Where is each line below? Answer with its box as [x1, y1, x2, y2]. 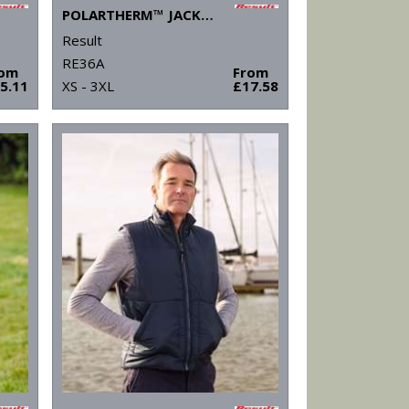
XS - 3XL [61, 77, 114, 96]
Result [61, 31, 102, 50]
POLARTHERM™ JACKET [200, 5, 214, 25]
